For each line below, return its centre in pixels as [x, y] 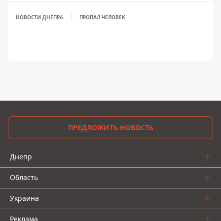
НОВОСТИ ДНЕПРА [39, 18]
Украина [24, 198]
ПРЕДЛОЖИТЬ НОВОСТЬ [110, 128]
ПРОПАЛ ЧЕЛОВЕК [102, 18]
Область [24, 178]
